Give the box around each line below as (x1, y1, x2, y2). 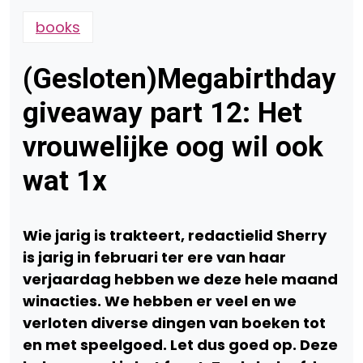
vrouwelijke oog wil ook (23, 130, 323, 164)
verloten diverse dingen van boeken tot (23, 313, 326, 333)
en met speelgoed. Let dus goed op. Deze (23, 335, 338, 355)
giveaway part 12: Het (23, 96, 302, 130)
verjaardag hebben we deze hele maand (23, 269, 338, 289)
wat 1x (23, 164, 107, 198)
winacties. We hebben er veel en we (23, 291, 297, 311)
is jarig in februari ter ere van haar (23, 247, 286, 267)
